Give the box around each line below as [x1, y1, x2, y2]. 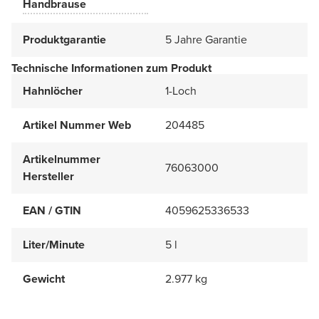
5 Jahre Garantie [165, 31, 247, 48]
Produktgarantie [23, 31, 106, 48]
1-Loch [165, 83, 197, 100]
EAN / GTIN [23, 202, 81, 219]
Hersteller [23, 168, 74, 185]
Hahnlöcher [23, 83, 83, 100]
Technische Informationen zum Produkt [11, 60, 211, 77]
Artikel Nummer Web [23, 117, 131, 134]
